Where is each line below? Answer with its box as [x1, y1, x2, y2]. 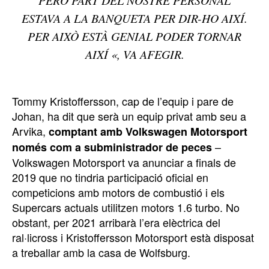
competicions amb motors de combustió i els [12, 184, 225, 200]
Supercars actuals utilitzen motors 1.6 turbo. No [12, 199, 240, 215]
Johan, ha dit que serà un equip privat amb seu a [12, 107, 246, 124]
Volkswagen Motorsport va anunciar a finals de [12, 154, 236, 170]
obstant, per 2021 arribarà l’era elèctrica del [12, 214, 220, 230]
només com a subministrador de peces [12, 139, 212, 155]
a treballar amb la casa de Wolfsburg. [12, 244, 190, 260]
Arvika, [12, 122, 49, 139]
